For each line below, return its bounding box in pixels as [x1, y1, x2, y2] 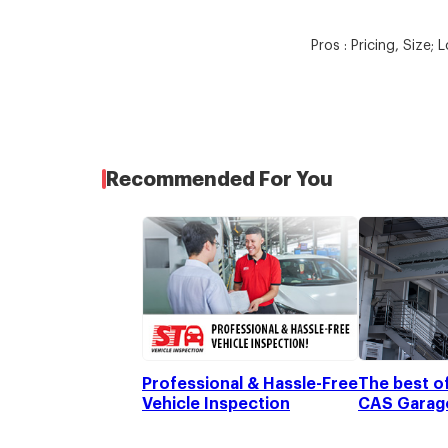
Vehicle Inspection [142, 395, 290, 412]
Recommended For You [106, 169, 333, 190]
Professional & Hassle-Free [142, 375, 358, 392]
